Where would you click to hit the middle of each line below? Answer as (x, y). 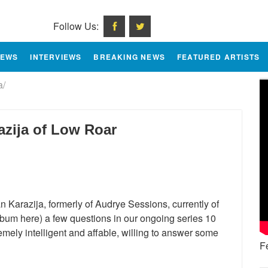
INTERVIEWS (56, 57)
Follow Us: (78, 26)
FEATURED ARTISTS (219, 57)
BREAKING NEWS (130, 57)
